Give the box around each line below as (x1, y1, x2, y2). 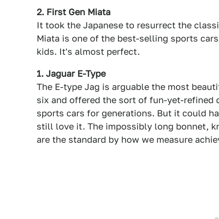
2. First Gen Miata (37, 7, 110, 17)
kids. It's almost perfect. (37, 46, 140, 57)
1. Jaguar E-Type (37, 68, 106, 79)
